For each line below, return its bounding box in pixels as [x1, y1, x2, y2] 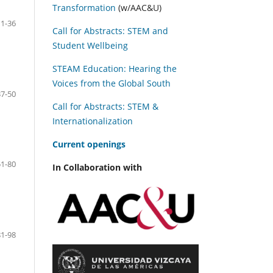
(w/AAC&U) [116, 1, 161, 13]
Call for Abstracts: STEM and [52, 24, 168, 37]
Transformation [52, 1, 116, 13]
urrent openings [58, 138, 126, 150]
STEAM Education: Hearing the [52, 62, 177, 74]
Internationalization [52, 115, 133, 127]
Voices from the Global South [52, 77, 171, 89]
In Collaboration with [52, 161, 142, 173]
